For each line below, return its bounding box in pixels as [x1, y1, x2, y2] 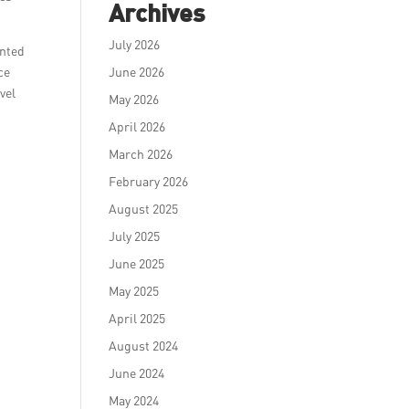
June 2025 [109, 256, 165, 271]
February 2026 [109, 173, 189, 189]
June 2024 [109, 365, 165, 381]
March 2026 [109, 146, 173, 162]
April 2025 [109, 310, 166, 326]
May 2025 [109, 283, 160, 299]
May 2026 [109, 91, 160, 107]
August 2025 [109, 201, 179, 216]
